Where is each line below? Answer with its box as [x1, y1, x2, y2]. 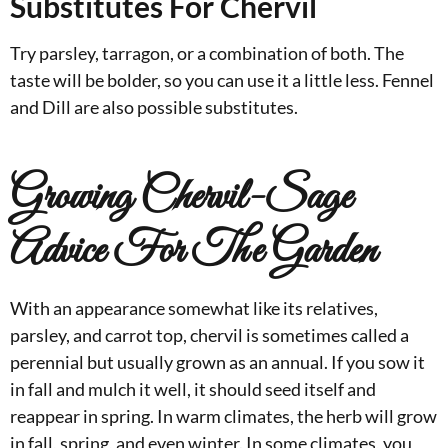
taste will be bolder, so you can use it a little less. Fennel [10, 69, 434, 92]
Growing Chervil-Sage [10, 170, 352, 227]
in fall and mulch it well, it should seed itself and [10, 378, 376, 401]
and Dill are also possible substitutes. [10, 96, 298, 119]
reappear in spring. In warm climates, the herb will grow [10, 405, 437, 428]
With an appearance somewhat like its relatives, [10, 297, 378, 320]
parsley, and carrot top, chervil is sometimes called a [10, 324, 409, 347]
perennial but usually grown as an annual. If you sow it [10, 351, 425, 374]
